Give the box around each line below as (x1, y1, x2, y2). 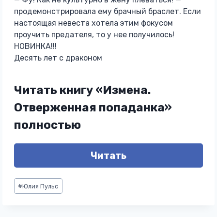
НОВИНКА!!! (14, 42, 57, 51)
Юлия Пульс (22, 182, 59, 190)
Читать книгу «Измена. (14, 83, 151, 97)
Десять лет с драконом (14, 53, 102, 62)
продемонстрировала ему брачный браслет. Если (14, 7, 201, 16)
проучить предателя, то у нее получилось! (14, 30, 174, 39)
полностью (14, 118, 81, 132)
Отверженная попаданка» (14, 101, 172, 114)
